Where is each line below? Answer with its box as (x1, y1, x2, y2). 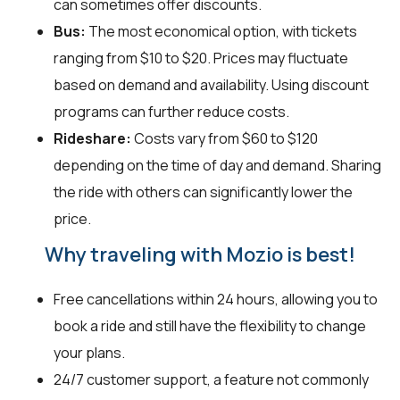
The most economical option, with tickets (86, 21, 357, 41)
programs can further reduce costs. (54, 101, 289, 121)
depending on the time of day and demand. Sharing (54, 154, 381, 175)
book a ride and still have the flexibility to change (54, 315, 366, 336)
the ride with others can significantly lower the (54, 181, 353, 202)
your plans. (54, 342, 125, 362)
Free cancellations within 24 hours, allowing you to (54, 288, 378, 309)
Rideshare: (54, 128, 131, 148)
